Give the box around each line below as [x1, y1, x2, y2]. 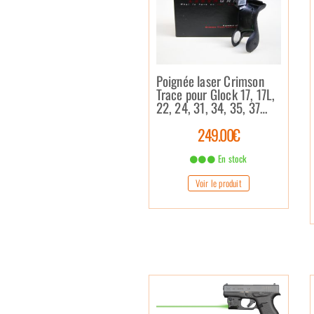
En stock [215, 151, 247, 165]
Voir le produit [195, 175, 242, 190]
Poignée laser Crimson [156, 70, 264, 90]
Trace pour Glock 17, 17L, [156, 83, 275, 104]
